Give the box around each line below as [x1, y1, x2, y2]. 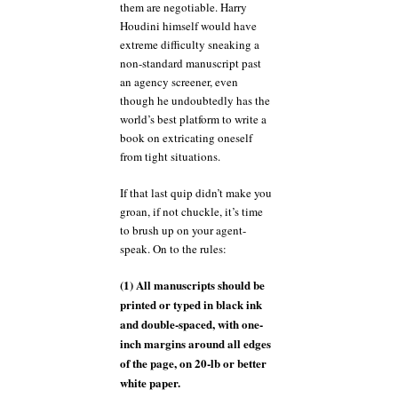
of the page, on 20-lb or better [120, 354, 267, 371]
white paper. [120, 374, 180, 391]
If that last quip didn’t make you [120, 184, 272, 201]
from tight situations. [120, 148, 220, 164]
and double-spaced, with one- [120, 315, 263, 332]
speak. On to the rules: [120, 240, 227, 257]
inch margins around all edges [120, 335, 271, 352]
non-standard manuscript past [120, 55, 261, 71]
